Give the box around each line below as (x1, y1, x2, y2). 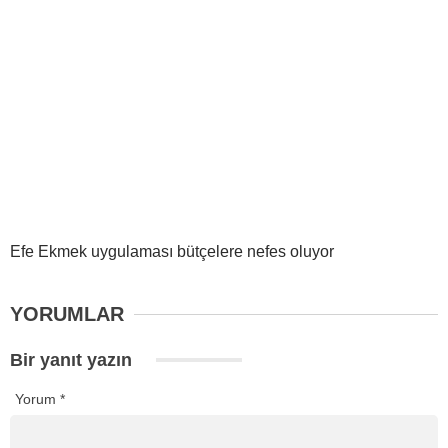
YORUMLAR (10, 303, 124, 326)
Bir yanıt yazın (10, 350, 137, 371)
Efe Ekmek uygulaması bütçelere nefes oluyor (10, 243, 334, 261)
